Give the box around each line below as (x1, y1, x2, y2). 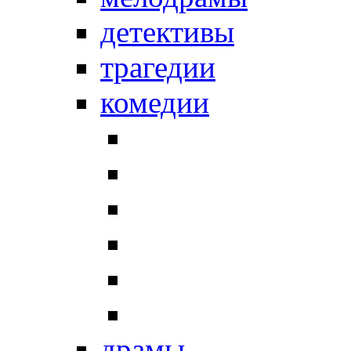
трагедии (100, 50, 215, 84)
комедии (100, 85, 209, 119)
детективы (100, 15, 234, 49)
